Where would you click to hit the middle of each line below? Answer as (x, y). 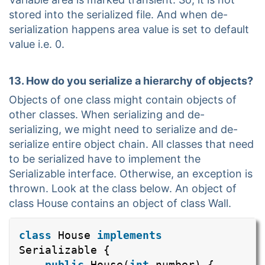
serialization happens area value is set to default (129, 30)
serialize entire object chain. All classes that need (131, 144)
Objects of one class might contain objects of (123, 100)
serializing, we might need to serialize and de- (123, 130)
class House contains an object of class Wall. (120, 203)
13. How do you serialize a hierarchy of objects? (131, 81)
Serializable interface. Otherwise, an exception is (131, 174)
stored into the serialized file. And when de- (118, 15)
